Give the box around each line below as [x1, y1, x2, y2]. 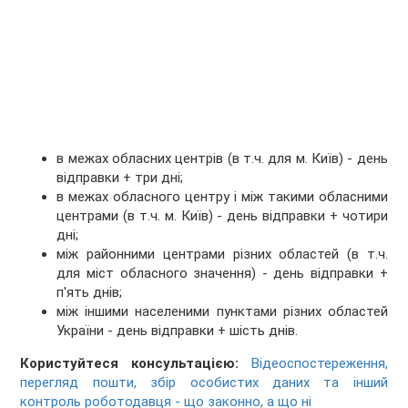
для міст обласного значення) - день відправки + [56, 265, 388, 282]
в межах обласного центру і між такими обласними [56, 189, 388, 206]
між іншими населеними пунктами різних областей [56, 303, 388, 321]
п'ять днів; [56, 284, 123, 301]
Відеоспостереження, [250, 355, 388, 372]
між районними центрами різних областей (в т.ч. [56, 246, 388, 263]
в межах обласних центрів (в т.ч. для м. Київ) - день [56, 150, 388, 168]
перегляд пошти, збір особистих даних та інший [20, 374, 388, 392]
